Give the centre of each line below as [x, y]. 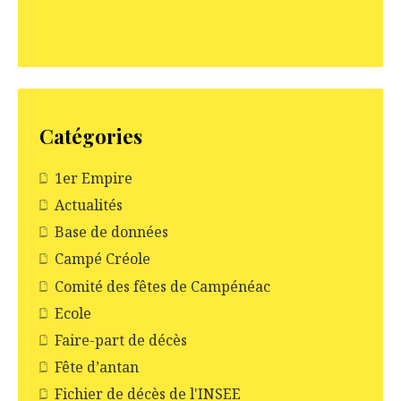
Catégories [91, 136]
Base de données [111, 232]
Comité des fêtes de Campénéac [162, 286]
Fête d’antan [97, 367]
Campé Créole [102, 259]
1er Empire [94, 179]
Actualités [89, 205]
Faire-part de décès [121, 340]
